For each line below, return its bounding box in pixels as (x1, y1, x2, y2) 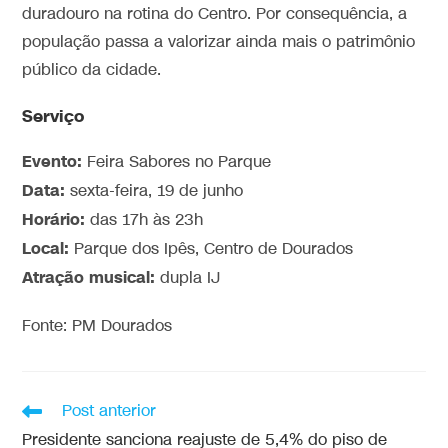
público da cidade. (22, 60, 162, 82)
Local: (22, 238, 70, 261)
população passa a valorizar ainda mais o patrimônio (22, 32, 416, 54)
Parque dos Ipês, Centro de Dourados (69, 239, 354, 261)
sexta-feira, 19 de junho (65, 181, 244, 203)
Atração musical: (22, 267, 156, 290)
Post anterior (62, 401, 157, 423)
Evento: (22, 151, 83, 174)
